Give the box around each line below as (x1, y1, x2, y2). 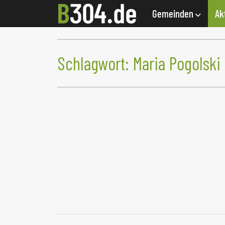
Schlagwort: (57, 52, 133, 74)
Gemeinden (152, 7, 195, 20)
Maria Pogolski (133, 52, 220, 74)
